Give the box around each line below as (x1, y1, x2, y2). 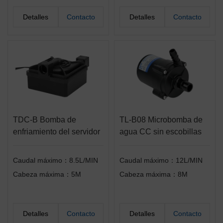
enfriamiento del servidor (13, 127, 100, 136)
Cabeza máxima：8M (119, 170, 188, 178)
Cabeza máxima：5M (13, 170, 81, 178)
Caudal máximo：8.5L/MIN (13, 156, 98, 164)
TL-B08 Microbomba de (119, 115, 203, 124)
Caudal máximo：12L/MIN (119, 156, 203, 164)
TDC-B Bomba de (13, 115, 76, 124)
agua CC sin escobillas (119, 127, 202, 136)
